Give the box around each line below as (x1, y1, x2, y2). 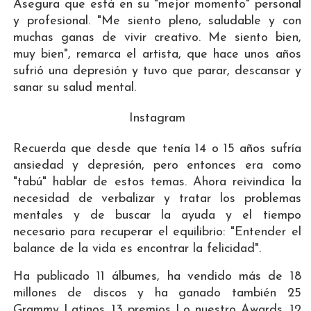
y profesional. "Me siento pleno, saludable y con (12, 14, 301, 28)
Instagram (128, 111, 185, 125)
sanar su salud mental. (12, 81, 136, 94)
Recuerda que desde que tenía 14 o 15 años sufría (12, 142, 301, 155)
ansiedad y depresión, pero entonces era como (12, 158, 301, 172)
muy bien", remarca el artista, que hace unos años (12, 47, 301, 61)
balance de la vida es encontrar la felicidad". (12, 242, 261, 255)
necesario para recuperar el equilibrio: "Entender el (12, 225, 301, 239)
